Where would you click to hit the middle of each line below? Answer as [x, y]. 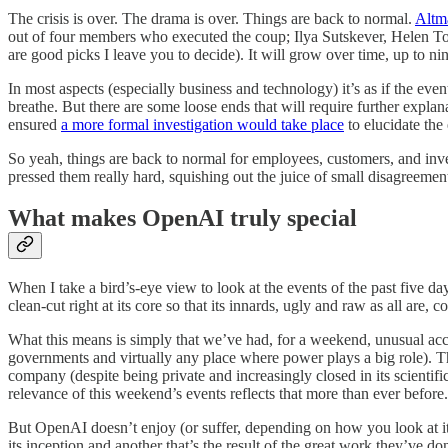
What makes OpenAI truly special [182, 218]
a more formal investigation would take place [202, 124]
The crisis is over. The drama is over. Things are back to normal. [211, 18]
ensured [34, 124]
